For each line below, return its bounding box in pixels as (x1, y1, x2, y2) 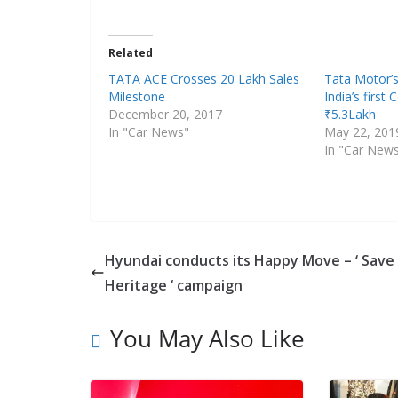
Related (108, 44, 153, 60)
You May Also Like (110, 322, 305, 354)
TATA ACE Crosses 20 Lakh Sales (108, 69, 299, 87)
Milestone (108, 87, 165, 105)
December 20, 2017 (108, 105, 222, 123)
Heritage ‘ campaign (105, 275, 243, 295)
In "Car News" (108, 123, 189, 140)
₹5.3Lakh (324, 105, 377, 123)
